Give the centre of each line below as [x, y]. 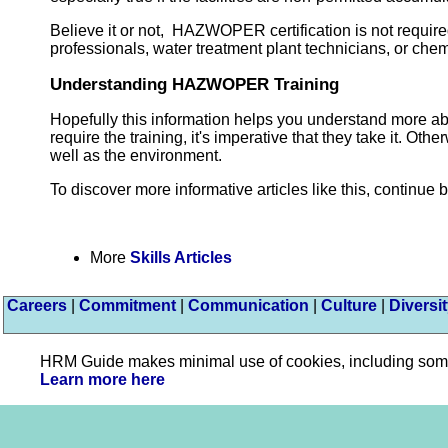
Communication [248, 305]
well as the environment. [136, 155]
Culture [349, 305]
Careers [37, 305]
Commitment [127, 305]
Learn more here [102, 379]
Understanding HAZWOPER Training [194, 83]
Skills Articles [181, 257]
